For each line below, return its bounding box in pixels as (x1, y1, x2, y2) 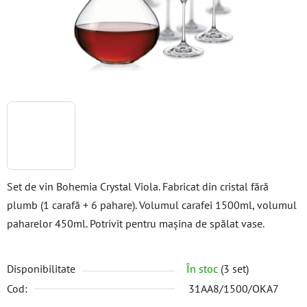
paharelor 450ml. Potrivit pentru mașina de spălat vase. (7, 217, 265, 230)
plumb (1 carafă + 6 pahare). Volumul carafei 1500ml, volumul (7, 198, 297, 212)
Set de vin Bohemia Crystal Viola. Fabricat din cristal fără (7, 180, 269, 193)
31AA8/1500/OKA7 (188, 282, 279, 295)
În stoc (186, 262, 221, 275)
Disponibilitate (7, 262, 75, 275)
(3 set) (221, 262, 249, 275)
